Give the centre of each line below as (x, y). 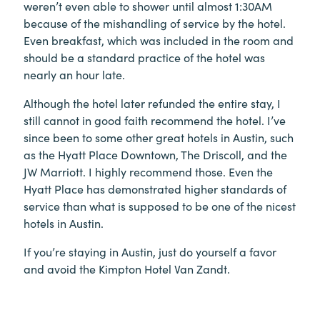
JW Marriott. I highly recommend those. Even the (148, 171)
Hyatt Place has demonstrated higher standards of (155, 189)
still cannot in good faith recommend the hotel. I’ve (155, 120)
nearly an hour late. (74, 74)
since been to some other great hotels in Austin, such (159, 137)
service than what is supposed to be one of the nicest (160, 206)
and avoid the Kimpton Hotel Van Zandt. (127, 269)
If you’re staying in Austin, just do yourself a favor (150, 251)
